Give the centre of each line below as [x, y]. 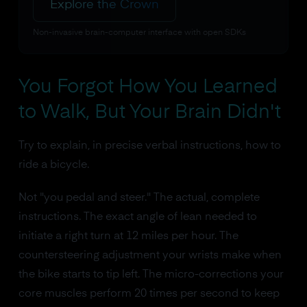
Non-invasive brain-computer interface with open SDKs [139, 33]
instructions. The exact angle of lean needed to [137, 217]
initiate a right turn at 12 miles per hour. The [128, 236]
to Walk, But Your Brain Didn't [149, 112]
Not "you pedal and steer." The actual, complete [139, 198]
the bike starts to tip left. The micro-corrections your [151, 275]
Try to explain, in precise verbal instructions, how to [149, 146]
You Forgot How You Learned [148, 87]
